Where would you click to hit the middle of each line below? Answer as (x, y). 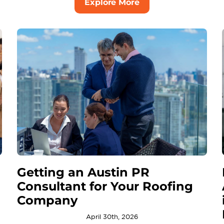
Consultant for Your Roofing (105, 186)
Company (47, 200)
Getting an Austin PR (83, 172)
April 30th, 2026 (112, 216)
